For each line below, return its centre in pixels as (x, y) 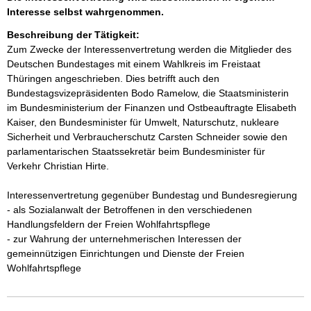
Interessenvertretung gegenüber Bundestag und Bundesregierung (153, 195)
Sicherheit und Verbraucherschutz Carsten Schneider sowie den (149, 137)
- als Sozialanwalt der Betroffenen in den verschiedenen (131, 210)
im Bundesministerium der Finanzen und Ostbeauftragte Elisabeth (153, 108)
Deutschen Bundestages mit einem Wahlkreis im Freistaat (135, 64)
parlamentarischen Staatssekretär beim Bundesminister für (137, 151)
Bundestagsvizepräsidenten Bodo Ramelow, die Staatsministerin (149, 93)
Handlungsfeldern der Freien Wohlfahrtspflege (110, 224)
